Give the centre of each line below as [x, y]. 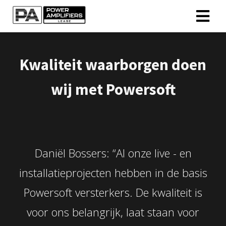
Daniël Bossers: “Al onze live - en [113, 153]
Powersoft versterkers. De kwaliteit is [113, 192]
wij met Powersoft [113, 89]
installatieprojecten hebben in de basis [113, 173]
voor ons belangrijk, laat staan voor [113, 212]
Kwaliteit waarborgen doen [113, 65]
